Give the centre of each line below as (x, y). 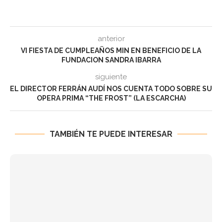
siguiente (111, 77)
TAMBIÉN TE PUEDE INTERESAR (111, 134)
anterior (111, 39)
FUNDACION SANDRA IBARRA (111, 60)
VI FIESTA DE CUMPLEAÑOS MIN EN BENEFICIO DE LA (111, 51)
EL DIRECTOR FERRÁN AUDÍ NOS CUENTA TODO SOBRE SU (111, 89)
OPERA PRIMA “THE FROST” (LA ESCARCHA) (111, 98)
